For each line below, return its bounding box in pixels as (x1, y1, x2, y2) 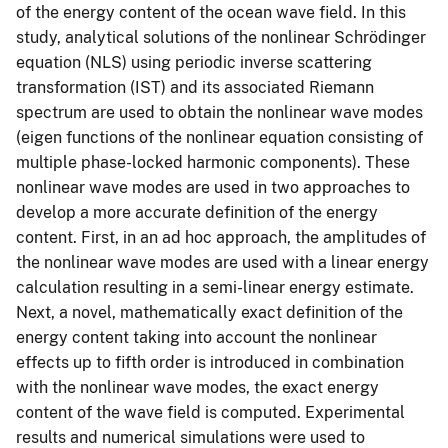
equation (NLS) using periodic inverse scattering (16, 52, 372, 72)
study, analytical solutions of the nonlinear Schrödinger (16, 27, 426, 47)
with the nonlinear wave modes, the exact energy (16, 377, 379, 397)
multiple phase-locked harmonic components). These (16, 152, 410, 172)
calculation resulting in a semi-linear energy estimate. (16, 277, 414, 297)
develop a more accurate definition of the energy (16, 202, 378, 222)
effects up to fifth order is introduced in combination (16, 352, 404, 372)
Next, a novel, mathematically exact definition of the (16, 302, 403, 322)
